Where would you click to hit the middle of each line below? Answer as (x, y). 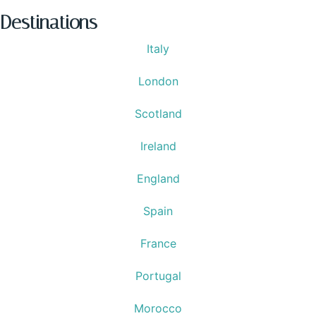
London (158, 81)
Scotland (158, 114)
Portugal (158, 276)
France (158, 244)
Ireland (158, 146)
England (158, 179)
